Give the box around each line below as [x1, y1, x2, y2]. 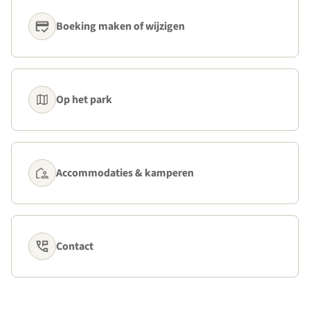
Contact [56, 239, 93, 254]
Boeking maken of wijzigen [56, 19, 185, 34]
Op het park [56, 92, 112, 107]
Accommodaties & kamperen [56, 165, 194, 181]
